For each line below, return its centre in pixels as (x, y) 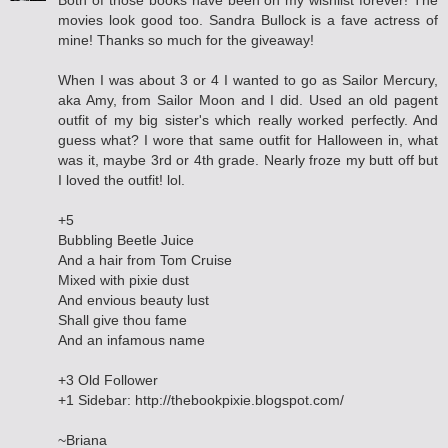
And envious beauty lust (133, 300)
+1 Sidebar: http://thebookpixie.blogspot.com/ (201, 400)
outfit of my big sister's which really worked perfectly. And (248, 120)
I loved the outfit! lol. (121, 180)
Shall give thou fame (122, 320)
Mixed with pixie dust (123, 280)
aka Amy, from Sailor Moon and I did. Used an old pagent (248, 100)
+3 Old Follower (108, 380)
